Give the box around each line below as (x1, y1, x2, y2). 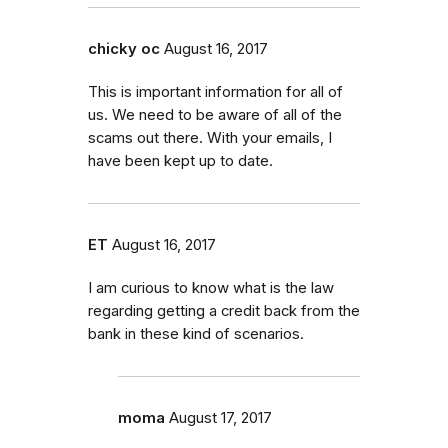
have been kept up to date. (88, 151, 273, 170)
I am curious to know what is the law (88, 278, 334, 297)
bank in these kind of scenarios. (88, 324, 304, 343)
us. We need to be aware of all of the (88, 105, 342, 124)
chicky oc (88, 39, 160, 58)
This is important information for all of (88, 82, 343, 101)
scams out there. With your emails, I (88, 128, 332, 147)
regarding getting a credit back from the (88, 301, 360, 320)
